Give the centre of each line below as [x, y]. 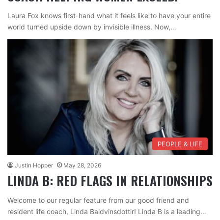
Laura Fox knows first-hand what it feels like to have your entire [109, 15]
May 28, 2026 [82, 165]
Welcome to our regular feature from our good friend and [98, 200]
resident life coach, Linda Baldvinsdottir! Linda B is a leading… [107, 211]
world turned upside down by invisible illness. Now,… [92, 27]
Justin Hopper [34, 165]
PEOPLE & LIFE [180, 144]
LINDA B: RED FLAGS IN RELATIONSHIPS [110, 180]
